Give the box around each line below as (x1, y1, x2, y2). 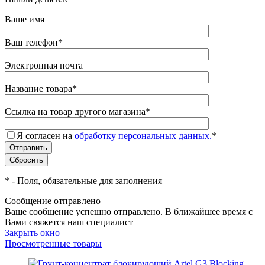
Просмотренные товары (5, 238, 102, 249)
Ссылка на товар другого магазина (5, 106, 146, 117)
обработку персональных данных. (75, 131, 212, 141)
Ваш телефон (5, 37, 58, 48)
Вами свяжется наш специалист (5, 217, 133, 228)
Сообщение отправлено (5, 196, 101, 206)
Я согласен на (17, 131, 75, 141)
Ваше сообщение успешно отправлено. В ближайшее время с (5, 206, 253, 217)
